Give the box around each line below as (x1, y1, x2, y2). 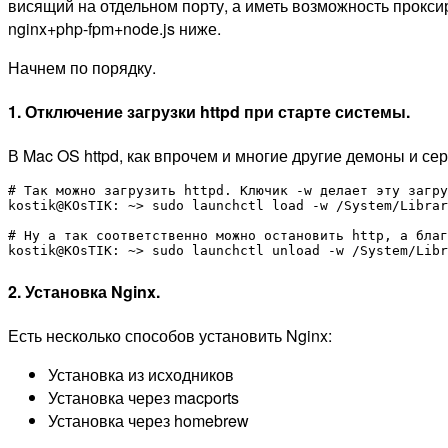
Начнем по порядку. (8, 55, 156, 79)
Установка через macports (48, 385, 239, 409)
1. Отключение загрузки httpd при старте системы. (8, 100, 410, 124)
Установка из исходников (48, 362, 234, 386)
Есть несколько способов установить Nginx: (8, 323, 332, 347)
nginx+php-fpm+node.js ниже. (8, 16, 221, 40)
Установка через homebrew (48, 408, 249, 432)
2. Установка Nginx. (8, 279, 160, 303)
